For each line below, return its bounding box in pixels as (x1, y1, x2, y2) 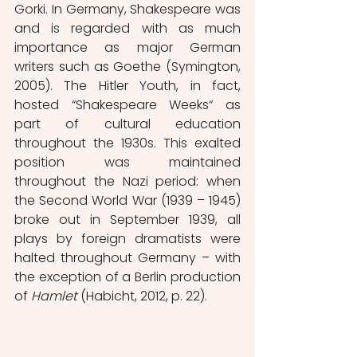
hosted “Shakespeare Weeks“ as (14, 96, 241, 114)
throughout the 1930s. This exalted (14, 134, 241, 152)
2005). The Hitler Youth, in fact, (14, 76, 241, 95)
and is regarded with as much (14, 19, 241, 37)
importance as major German (14, 38, 241, 57)
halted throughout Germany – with (14, 249, 241, 267)
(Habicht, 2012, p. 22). (77, 287, 210, 305)
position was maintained (14, 153, 241, 171)
